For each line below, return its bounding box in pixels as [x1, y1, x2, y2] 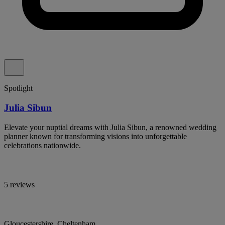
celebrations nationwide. [4, 141, 81, 150]
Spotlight [4, 84, 33, 93]
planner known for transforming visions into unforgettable [4, 132, 187, 141]
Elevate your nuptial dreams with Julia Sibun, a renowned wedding [4, 123, 216, 132]
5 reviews [4, 180, 35, 189]
